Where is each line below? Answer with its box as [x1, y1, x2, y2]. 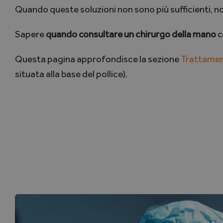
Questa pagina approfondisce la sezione [14, 53, 181, 65]
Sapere [14, 28, 44, 40]
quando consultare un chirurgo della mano [44, 28, 216, 40]
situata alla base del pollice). [14, 68, 127, 80]
